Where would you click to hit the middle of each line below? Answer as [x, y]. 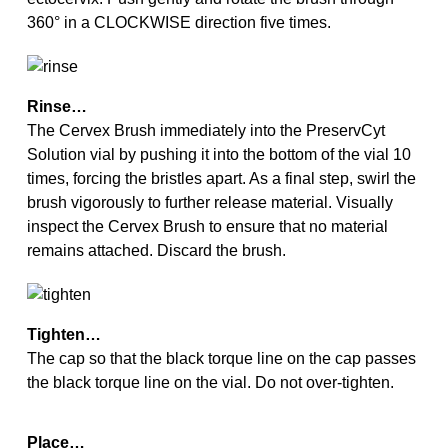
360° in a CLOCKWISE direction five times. [178, 22]
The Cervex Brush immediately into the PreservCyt [205, 130]
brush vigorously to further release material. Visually [209, 202]
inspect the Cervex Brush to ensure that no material [207, 226]
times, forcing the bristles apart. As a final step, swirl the [221, 178]
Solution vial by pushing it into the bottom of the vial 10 [218, 154]
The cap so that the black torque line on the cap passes [221, 358]
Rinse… [56, 106]
